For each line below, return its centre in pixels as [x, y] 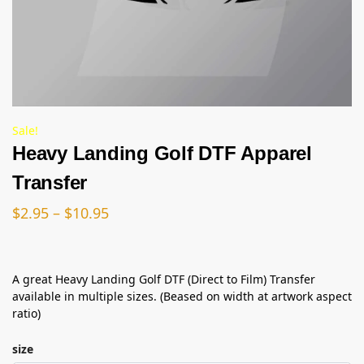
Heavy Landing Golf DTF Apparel [162, 153]
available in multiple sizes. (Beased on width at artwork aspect [182, 297]
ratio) [26, 314]
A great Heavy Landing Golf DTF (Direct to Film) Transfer [164, 279]
